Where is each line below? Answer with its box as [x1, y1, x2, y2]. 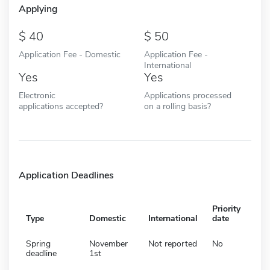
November [89, 237, 128, 250]
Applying [19, 2, 58, 16]
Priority [212, 202, 240, 215]
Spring [26, 237, 51, 250]
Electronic [19, 89, 55, 101]
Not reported [148, 237, 197, 250]
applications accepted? [19, 99, 103, 112]
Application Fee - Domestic [19, 48, 121, 60]
